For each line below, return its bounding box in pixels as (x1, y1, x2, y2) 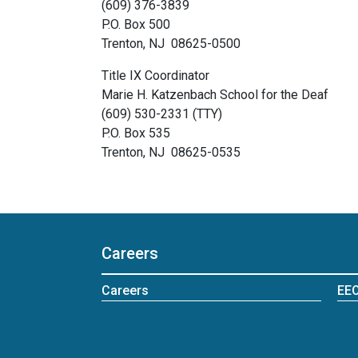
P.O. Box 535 (101, 125, 170, 141)
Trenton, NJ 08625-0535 (101, 145, 241, 160)
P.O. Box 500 (101, 17, 170, 32)
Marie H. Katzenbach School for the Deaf (101, 87, 328, 102)
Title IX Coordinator (101, 68, 209, 83)
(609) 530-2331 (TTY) (101, 106, 222, 121)
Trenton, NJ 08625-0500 (101, 36, 241, 51)
